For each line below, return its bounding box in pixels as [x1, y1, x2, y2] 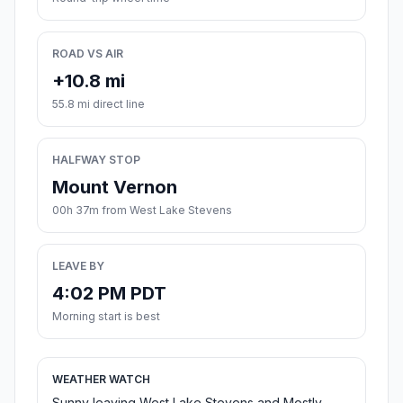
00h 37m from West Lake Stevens [52, 203, 232, 218]
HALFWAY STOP [52, 153, 140, 167]
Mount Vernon [52, 176, 177, 199]
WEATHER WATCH [52, 372, 150, 387]
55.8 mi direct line [52, 97, 145, 112]
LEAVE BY [52, 259, 104, 273]
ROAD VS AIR [52, 47, 123, 61]
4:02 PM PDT [52, 282, 166, 305]
